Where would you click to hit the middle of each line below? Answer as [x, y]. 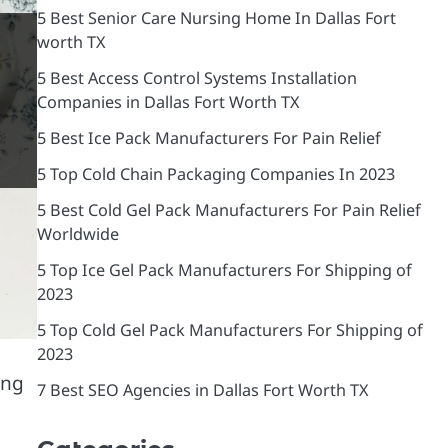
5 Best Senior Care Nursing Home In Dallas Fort [216, 17]
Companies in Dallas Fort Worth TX [168, 101]
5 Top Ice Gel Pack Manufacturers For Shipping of [224, 269]
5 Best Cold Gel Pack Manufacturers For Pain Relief [228, 209]
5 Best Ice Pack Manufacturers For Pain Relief [208, 137]
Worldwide [77, 233]
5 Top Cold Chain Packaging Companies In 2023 [215, 173]
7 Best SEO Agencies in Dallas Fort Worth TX [202, 389]
